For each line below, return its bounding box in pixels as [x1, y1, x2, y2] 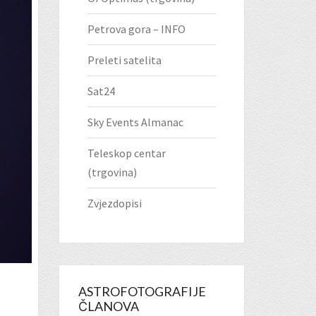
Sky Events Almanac [87, 115, 183, 130]
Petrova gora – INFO [87, 22, 186, 37]
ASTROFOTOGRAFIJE [78, 284, 206, 300]
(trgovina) [87, 165, 137, 180]
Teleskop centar [87, 146, 166, 161]
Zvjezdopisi [87, 196, 142, 211]
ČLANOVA [78, 298, 139, 315]
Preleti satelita [87, 53, 162, 68]
